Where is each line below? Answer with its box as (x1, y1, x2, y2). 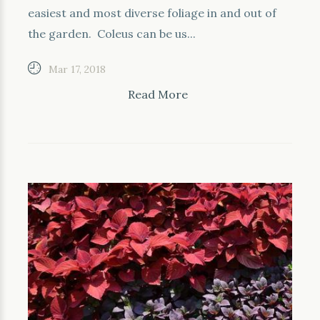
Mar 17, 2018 (49, 63, 106, 76)
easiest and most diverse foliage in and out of (28, 6, 276, 20)
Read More (128, 87, 188, 101)
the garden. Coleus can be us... (28, 26, 196, 41)
